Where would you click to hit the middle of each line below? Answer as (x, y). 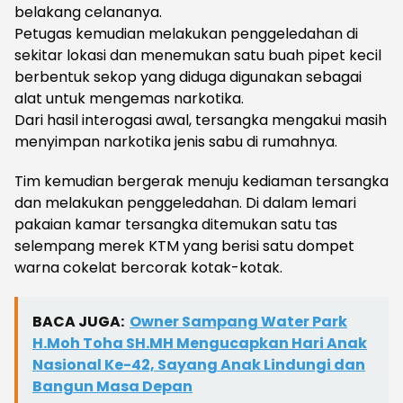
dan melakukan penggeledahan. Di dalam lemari (185, 203)
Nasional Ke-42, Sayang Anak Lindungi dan (199, 365)
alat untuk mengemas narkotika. (129, 99)
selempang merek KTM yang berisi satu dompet (184, 246)
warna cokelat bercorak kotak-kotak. (148, 268)
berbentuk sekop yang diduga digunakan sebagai (188, 77)
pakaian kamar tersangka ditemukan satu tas (176, 225)
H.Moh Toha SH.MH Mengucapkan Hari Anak (200, 344)
